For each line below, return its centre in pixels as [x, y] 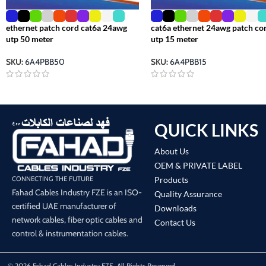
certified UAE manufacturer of [64, 206]
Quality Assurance [189, 194]
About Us [172, 151]
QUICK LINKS [207, 130]
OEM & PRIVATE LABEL [199, 165]
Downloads [176, 208]
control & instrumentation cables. [70, 233]
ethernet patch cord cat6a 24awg [66, 27]
